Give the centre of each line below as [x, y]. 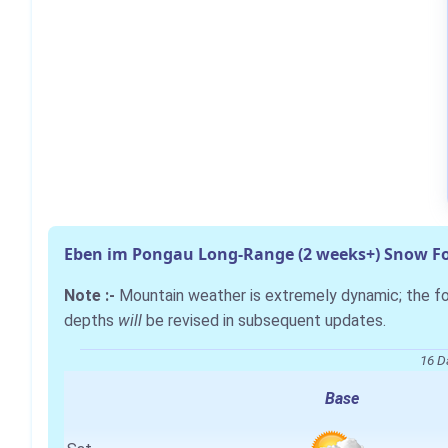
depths [91, 321]
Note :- [91, 296]
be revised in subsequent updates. [264, 321]
